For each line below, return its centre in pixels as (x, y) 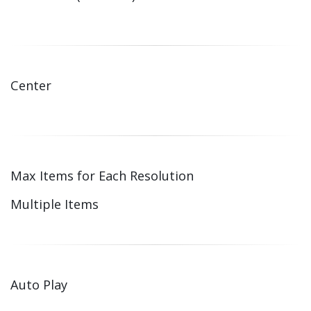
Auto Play (39, 285)
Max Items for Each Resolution (102, 176)
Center (31, 85)
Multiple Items (54, 204)
